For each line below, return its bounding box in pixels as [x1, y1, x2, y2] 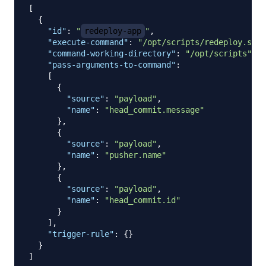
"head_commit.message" [104, 105, 204, 115]
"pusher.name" [104, 150, 166, 160]
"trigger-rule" [47, 229, 114, 239]
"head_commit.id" [104, 195, 180, 205]
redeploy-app [84, 26, 141, 36]
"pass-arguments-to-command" [47, 60, 176, 70]
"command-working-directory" [47, 49, 176, 59]
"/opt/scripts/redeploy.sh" [138, 37, 261, 47]
